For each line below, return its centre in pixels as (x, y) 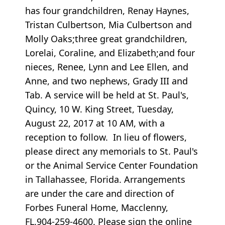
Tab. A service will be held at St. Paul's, (107, 95)
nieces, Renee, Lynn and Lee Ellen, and (107, 67)
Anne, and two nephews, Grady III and (106, 81)
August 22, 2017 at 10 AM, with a (95, 123)
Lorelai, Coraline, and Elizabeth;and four (110, 53)
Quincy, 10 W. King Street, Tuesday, (99, 109)
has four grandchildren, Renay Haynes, (107, 11)
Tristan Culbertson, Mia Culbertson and (108, 25)
